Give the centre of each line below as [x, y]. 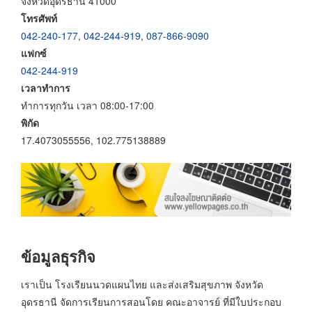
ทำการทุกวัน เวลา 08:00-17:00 [87, 105]
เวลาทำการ [46, 87]
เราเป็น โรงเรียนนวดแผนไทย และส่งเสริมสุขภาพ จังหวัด [142, 284]
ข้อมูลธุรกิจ [58, 257]
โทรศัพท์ [39, 18]
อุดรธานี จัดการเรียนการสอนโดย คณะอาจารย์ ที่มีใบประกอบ [151, 301]
